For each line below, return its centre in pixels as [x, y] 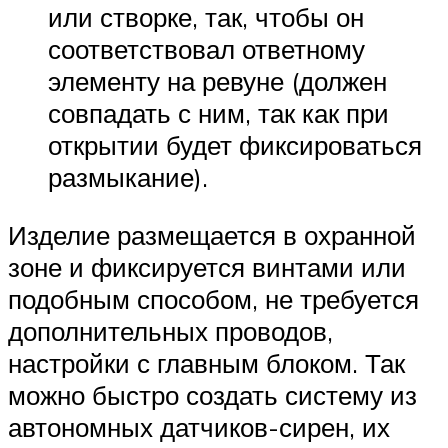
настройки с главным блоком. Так [206, 363]
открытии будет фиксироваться [235, 145]
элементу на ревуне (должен [217, 81]
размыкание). [128, 177]
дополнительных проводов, [170, 331]
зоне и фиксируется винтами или [207, 267]
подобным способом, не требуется [213, 299]
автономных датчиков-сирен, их [199, 427]
